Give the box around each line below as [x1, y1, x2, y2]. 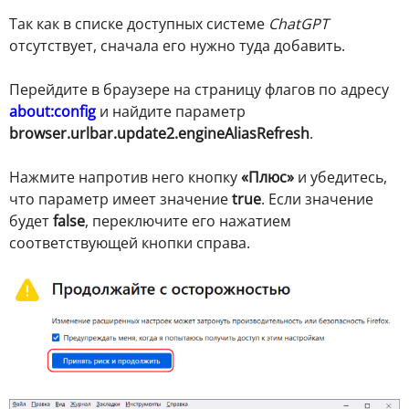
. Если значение [261, 189, 373, 210]
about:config [9, 101, 96, 122]
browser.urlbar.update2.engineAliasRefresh [9, 123, 309, 144]
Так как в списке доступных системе [9, 14, 268, 35]
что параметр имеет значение [9, 189, 232, 210]
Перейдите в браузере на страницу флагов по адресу [9, 79, 389, 100]
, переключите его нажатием [85, 211, 291, 232]
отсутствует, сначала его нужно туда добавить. [9, 36, 345, 57]
